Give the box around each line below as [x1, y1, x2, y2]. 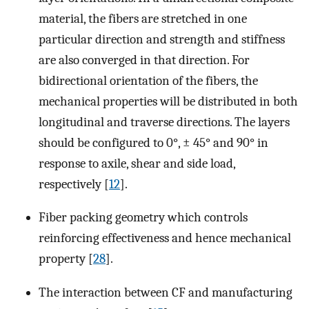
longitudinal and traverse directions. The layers [39, 114, 290, 130]
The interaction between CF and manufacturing [39, 285, 292, 301]
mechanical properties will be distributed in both [39, 93, 298, 109]
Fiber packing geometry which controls [39, 210, 248, 226]
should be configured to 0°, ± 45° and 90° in [39, 134, 268, 150]
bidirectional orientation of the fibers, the [39, 72, 258, 88]
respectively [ [39, 176, 109, 192]
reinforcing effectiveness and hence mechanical [39, 230, 291, 246]
